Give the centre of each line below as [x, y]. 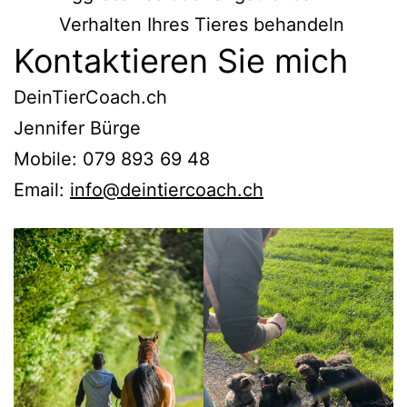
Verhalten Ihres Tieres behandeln [202, 24]
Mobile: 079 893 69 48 [112, 159]
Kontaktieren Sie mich [181, 60]
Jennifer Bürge [77, 128]
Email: [42, 189]
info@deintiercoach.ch [167, 189]
